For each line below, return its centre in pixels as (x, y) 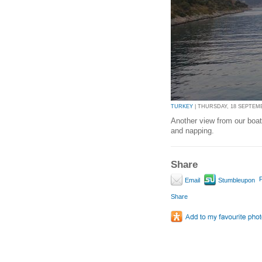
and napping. (192, 130)
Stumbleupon (236, 180)
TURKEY (182, 107)
